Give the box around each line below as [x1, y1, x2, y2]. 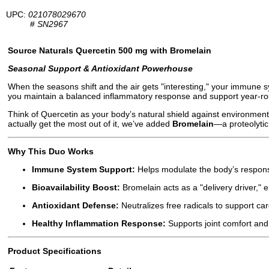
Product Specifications [8, 246, 101, 256]
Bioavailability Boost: [32, 183, 120, 193]
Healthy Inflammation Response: [32, 219, 166, 229]
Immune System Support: [32, 165, 135, 175]
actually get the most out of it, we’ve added [8, 119, 172, 129]
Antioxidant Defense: [32, 201, 119, 211]
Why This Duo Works [8, 147, 94, 157]
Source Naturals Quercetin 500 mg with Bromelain [8, 46, 211, 56]
